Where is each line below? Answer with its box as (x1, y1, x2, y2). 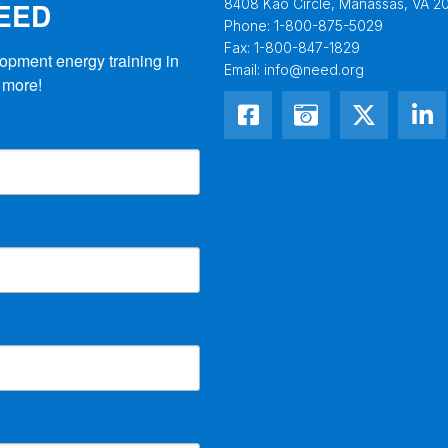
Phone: (224, 16, 274, 34)
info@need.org (264, 60, 364, 78)
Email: (224, 60, 264, 78)
